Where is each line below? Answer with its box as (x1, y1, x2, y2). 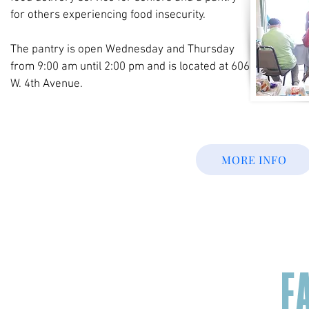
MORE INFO (221, 152, 287, 167)
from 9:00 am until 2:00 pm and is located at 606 (10, 60, 250, 74)
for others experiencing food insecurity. (10, 8, 206, 22)
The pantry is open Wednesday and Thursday (10, 43, 235, 57)
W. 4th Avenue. (10, 77, 83, 91)
